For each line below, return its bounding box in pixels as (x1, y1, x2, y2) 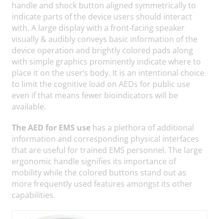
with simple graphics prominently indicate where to (12, 56, 201, 67)
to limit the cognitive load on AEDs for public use (12, 78, 190, 90)
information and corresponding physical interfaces (12, 133, 199, 145)
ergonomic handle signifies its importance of (12, 155, 176, 167)
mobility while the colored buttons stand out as (12, 167, 186, 178)
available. (12, 101, 46, 112)
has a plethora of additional (90, 122, 194, 133)
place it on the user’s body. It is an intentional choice (12, 67, 204, 79)
